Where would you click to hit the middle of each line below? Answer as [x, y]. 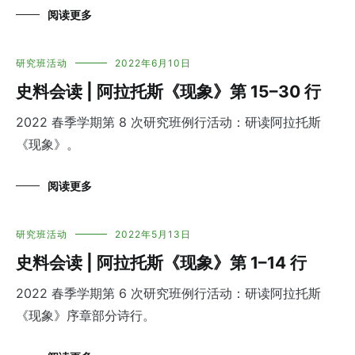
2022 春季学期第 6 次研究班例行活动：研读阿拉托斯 [168, 294]
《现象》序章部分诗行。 [86, 316]
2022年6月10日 [153, 63]
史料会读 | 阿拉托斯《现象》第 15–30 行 [168, 92]
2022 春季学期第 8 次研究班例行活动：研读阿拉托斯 [168, 122]
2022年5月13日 [153, 235]
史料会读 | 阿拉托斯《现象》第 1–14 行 [161, 263]
